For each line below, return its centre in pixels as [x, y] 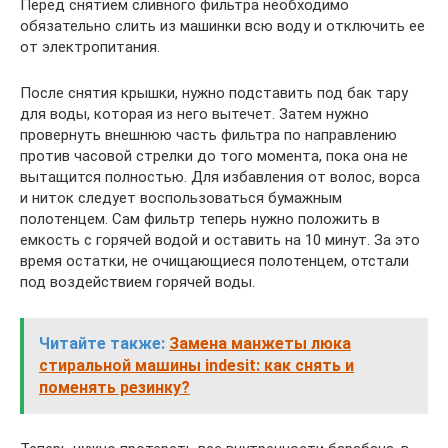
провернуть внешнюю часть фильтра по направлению [208, 134]
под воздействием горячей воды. [137, 281]
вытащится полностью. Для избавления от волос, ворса [220, 176]
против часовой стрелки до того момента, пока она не [214, 155]
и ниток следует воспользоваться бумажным [181, 197]
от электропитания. [90, 46]
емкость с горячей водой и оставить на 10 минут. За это [220, 239]
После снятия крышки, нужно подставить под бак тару [214, 92]
